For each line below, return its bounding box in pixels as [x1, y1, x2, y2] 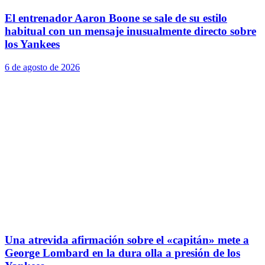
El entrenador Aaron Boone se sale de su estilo [5, 11, 227, 24]
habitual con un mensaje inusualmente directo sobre [5, 24, 256, 37]
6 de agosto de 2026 [5, 62, 80, 72]
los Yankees [5, 37, 60, 50]
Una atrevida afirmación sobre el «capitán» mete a [5, 234, 249, 247]
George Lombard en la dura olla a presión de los [5, 247, 240, 260]
